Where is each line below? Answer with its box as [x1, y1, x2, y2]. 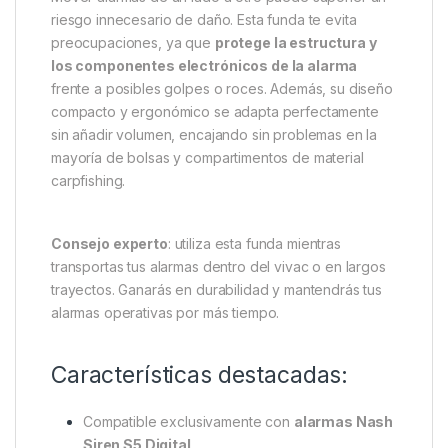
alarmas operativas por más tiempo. [51, 304, 280, 322]
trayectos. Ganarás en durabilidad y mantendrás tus [51, 281, 382, 299]
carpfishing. [51, 172, 126, 190]
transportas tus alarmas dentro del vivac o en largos [51, 258, 386, 276]
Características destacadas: [51, 361, 349, 390]
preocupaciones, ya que [51, 34, 215, 52]
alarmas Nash [293, 413, 394, 431]
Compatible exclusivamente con [83, 413, 294, 431]
